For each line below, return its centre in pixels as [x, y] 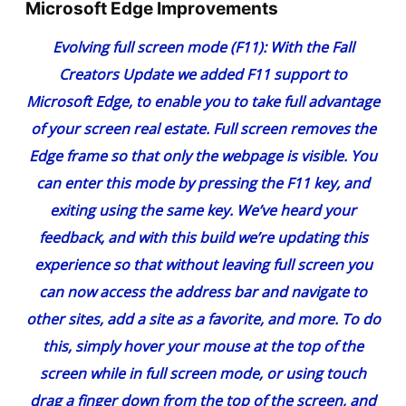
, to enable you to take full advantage [254, 102]
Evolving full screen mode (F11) [157, 48]
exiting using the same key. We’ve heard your [203, 211]
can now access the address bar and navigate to [203, 292]
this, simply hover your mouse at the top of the [203, 347]
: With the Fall [308, 48]
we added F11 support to [262, 75]
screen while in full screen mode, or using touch [203, 374]
